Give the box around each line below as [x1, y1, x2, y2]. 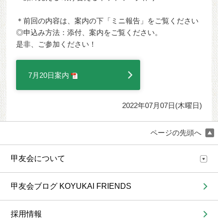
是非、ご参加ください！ [16, 40, 97, 48]
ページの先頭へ [150, 128, 203, 137]
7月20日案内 [28, 71, 72, 79]
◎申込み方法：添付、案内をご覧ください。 [16, 28, 163, 36]
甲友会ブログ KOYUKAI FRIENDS [11, 182, 132, 191]
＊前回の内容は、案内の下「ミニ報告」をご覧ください [16, 17, 199, 25]
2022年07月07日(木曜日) [122, 101, 202, 109]
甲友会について [11, 154, 66, 163]
